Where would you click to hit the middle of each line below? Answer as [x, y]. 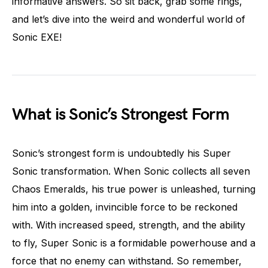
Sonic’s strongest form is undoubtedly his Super [121, 153]
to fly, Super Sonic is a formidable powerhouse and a [134, 243]
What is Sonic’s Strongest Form [121, 114]
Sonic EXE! [37, 37]
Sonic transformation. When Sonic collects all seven [131, 171]
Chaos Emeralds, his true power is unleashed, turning [134, 189]
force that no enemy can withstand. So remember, [127, 261]
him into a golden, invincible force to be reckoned [125, 207]
